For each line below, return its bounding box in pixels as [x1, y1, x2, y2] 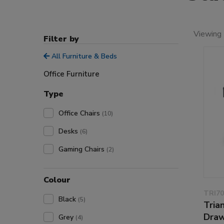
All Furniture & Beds [49, 51, 117, 61]
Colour [43, 174, 70, 186]
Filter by [43, 33, 79, 45]
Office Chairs [58, 108, 102, 118]
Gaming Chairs [58, 144, 106, 154]
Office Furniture [43, 69, 99, 79]
